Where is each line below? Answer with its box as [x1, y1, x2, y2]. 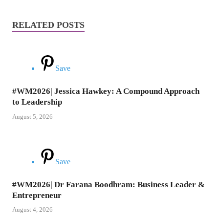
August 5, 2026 [12, 112, 53, 120]
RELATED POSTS [12, 20, 85, 30]
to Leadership [12, 97, 62, 107]
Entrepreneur [12, 190, 62, 200]
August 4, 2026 [12, 206, 53, 214]
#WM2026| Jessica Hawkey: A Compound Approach [12, 87, 199, 96]
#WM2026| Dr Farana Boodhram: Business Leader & [12, 179, 205, 189]
